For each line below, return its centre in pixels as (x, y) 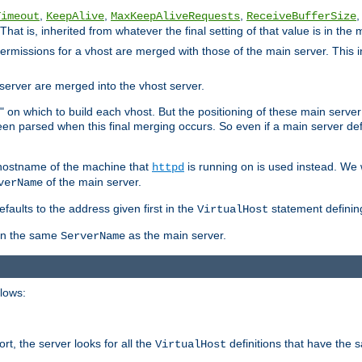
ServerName (93, 236)
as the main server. (176, 235)
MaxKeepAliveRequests (175, 16)
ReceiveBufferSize (301, 16)
